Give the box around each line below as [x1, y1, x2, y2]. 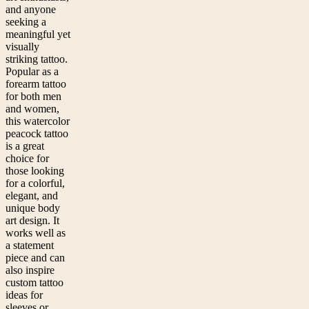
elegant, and [6, 190, 58, 202]
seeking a [6, 16, 46, 28]
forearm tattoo [6, 78, 66, 90]
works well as [6, 227, 66, 239]
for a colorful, [6, 177, 65, 190]
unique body [6, 202, 60, 215]
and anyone [6, 3, 56, 16]
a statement [6, 239, 54, 252]
